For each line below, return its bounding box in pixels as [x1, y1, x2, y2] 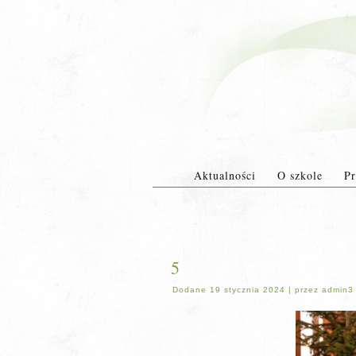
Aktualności [193, 168, 256, 183]
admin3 [322, 285, 354, 294]
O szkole [277, 168, 323, 183]
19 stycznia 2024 [210, 285, 285, 294]
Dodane [172, 285, 207, 294]
